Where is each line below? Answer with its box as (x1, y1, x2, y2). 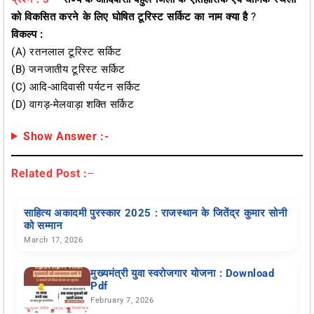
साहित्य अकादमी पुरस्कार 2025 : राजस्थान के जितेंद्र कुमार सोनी (24, 206, 287, 219)
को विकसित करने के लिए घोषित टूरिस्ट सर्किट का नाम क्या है (11, 10, 248, 23)
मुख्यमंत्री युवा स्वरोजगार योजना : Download (90, 266, 275, 280)
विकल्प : (11, 27, 43, 41)
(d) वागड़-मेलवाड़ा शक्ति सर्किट (11, 97, 135, 111)
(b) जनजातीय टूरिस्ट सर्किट (11, 62, 125, 76)
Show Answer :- (22, 129, 109, 143)
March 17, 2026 (24, 235, 83, 245)
